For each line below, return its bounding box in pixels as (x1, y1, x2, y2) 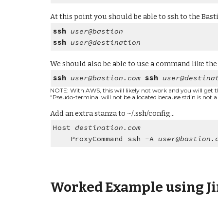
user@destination (71, 37, 141, 47)
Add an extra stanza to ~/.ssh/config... (50, 109, 175, 118)
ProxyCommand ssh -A (53, 134, 159, 143)
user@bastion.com (71, 73, 141, 83)
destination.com (75, 123, 141, 132)
